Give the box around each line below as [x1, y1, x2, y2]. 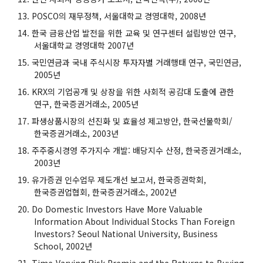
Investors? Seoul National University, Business [34, 227, 218, 240]
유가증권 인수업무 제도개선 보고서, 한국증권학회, [32, 173, 206, 186]
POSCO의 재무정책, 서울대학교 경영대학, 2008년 [32, 9, 206, 22]
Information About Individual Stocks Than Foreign [34, 215, 235, 227]
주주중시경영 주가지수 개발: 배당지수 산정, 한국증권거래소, [32, 144, 241, 156]
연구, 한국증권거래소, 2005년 [34, 97, 139, 110]
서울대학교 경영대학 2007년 [34, 39, 134, 51]
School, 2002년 [34, 240, 92, 252]
